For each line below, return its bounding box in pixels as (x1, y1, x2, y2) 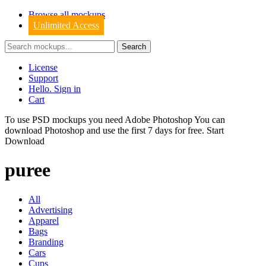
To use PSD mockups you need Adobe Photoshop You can (5, 115, 225, 125)
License (28, 62, 58, 72)
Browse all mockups (28, 9, 105, 20)
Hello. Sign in (28, 84, 81, 94)
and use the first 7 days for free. (84, 125, 207, 135)
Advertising (28, 204, 72, 215)
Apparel (28, 215, 59, 226)
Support (28, 73, 58, 83)
